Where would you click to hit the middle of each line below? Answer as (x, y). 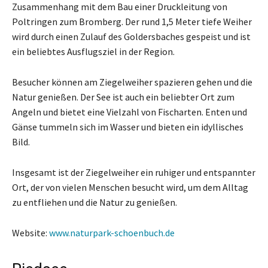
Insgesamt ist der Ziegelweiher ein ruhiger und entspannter (134, 172)
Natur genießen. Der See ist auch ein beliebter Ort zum (123, 97)
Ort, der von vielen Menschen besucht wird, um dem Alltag (130, 187)
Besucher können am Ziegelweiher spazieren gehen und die (132, 82)
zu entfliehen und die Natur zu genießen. (95, 202)
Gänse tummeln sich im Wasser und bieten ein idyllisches (128, 127)
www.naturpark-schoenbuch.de (112, 232)
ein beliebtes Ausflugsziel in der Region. (93, 51)
